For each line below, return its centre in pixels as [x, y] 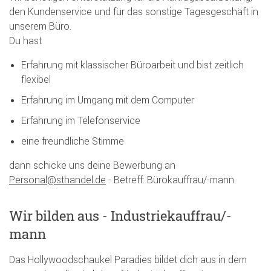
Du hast [25, 40]
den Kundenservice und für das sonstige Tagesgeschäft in [134, 11]
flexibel [36, 79]
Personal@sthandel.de [57, 179]
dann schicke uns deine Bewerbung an [92, 165]
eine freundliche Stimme [73, 141]
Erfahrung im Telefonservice [81, 120]
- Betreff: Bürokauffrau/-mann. [171, 179]
